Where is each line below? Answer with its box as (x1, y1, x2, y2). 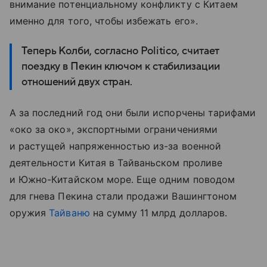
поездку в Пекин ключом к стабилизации (21, 61, 220, 73)
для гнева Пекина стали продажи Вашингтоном (10, 190, 237, 203)
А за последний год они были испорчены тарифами (10, 107, 256, 119)
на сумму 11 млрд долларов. (89, 207, 227, 219)
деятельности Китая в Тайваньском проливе (10, 157, 222, 169)
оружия (10, 207, 49, 219)
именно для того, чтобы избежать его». (10, 15, 198, 27)
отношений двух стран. (21, 76, 133, 88)
